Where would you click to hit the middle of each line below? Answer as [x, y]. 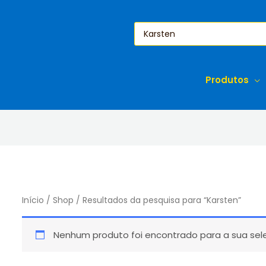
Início [33, 201]
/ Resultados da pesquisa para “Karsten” [158, 201]
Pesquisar [159, 27]
